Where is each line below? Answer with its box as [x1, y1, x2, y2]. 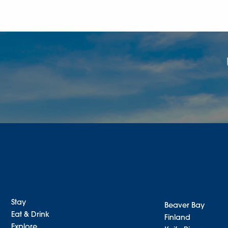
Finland [164, 214, 191, 222]
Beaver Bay [164, 202, 205, 210]
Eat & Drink [11, 211, 49, 219]
